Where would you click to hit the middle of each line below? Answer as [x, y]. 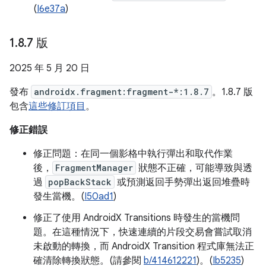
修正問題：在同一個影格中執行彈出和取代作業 [133, 154]
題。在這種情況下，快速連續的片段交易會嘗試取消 [142, 232]
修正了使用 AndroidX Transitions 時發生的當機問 [137, 218]
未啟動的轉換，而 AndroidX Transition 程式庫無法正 [144, 246]
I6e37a [51, 9]
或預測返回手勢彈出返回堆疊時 [182, 182]
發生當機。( [59, 197]
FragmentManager [94, 168]
